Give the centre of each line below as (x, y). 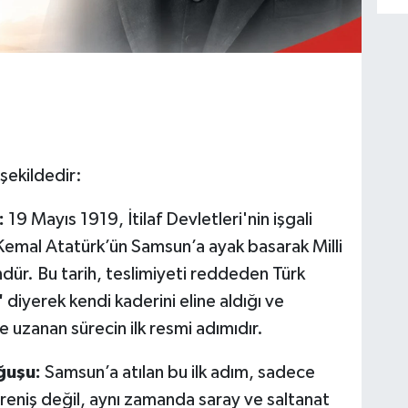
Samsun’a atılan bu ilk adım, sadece (178, 373)
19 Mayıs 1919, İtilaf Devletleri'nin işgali (158, 220)
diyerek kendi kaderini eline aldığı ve (143, 302)
